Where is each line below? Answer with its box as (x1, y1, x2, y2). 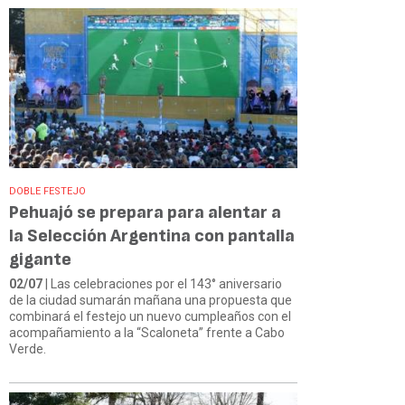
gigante (9, 248, 71, 270)
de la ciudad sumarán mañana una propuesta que (9, 292, 292, 307)
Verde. (9, 341, 46, 356)
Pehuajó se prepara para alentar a (9, 201, 281, 223)
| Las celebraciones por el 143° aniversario (42, 276, 282, 291)
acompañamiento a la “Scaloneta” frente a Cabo (9, 325, 285, 340)
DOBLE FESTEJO (9, 184, 86, 197)
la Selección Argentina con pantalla (9, 224, 295, 247)
